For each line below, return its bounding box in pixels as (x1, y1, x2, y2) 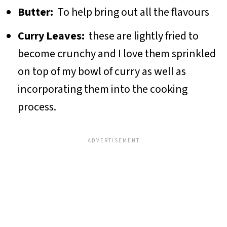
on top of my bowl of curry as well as (17, 63, 186, 80)
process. (17, 98, 58, 115)
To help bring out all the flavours (57, 4, 211, 20)
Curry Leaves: (17, 27, 85, 44)
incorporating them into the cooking (17, 81, 187, 97)
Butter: (17, 4, 57, 20)
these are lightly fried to (84, 27, 199, 44)
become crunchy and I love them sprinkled (17, 45, 216, 62)
